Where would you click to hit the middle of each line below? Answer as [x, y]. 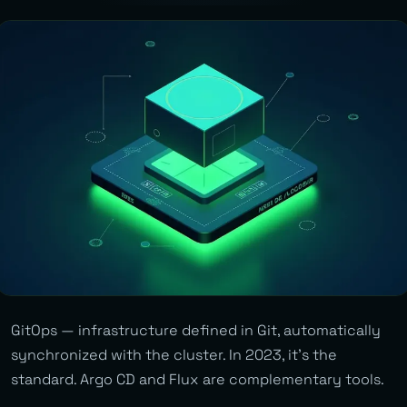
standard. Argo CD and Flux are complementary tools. [198, 380]
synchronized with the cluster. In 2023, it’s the [174, 355]
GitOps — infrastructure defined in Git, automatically [196, 331]
